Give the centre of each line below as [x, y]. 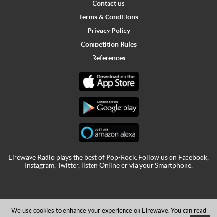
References [108, 57]
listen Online [100, 165]
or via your [137, 165]
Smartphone [173, 165]
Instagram [39, 165]
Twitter [68, 165]
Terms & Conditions [108, 17]
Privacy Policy [108, 30]
